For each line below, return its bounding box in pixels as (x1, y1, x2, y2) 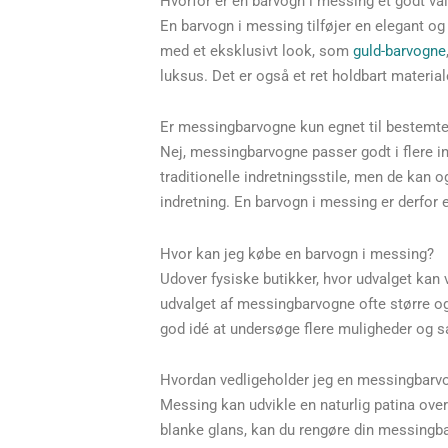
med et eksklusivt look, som (160, 42, 353, 61)
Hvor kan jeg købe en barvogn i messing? (160, 244, 434, 263)
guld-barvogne (353, 42, 446, 61)
